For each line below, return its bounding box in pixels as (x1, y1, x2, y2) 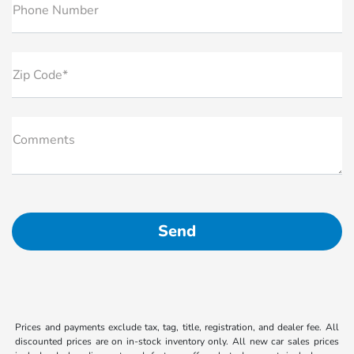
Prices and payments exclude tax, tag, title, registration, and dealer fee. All (15, 320, 339, 333)
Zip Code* (13, 66, 68, 84)
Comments (13, 130, 75, 149)
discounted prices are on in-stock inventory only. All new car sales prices (15, 334, 339, 348)
